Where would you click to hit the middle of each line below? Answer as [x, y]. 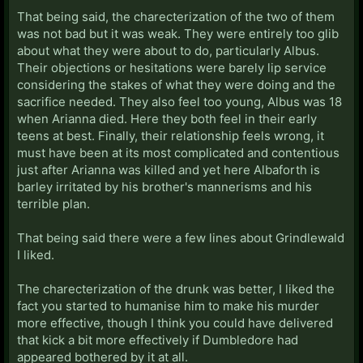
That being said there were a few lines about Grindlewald [181, 237]
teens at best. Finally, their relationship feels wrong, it [171, 135]
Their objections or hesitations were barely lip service [172, 67]
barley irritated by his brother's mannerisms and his [164, 186]
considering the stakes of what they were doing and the [176, 84]
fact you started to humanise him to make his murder [168, 305]
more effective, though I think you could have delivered [175, 322]
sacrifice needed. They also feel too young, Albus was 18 [179, 101]
